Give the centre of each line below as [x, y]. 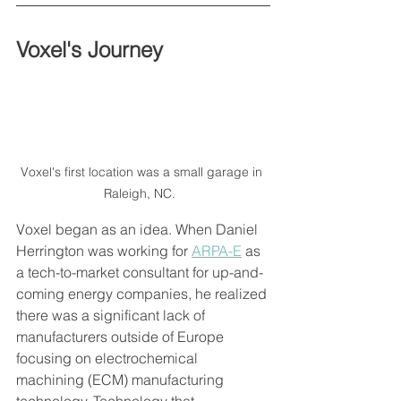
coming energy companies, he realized [143, 294]
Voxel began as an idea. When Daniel [139, 230]
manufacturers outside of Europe [122, 337]
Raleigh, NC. [143, 194]
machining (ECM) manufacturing [122, 380]
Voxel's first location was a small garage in [143, 172]
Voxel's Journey [93, 50]
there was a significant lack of [112, 316]
